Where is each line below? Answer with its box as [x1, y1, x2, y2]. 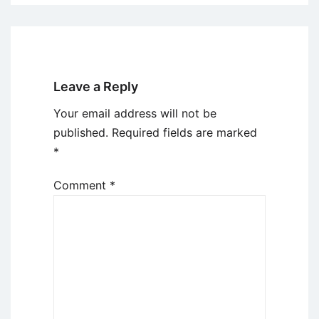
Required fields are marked [112, 125, 257, 140]
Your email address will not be [53, 105, 216, 120]
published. [53, 125, 108, 140]
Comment [53, 177, 110, 192]
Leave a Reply [53, 78, 138, 94]
